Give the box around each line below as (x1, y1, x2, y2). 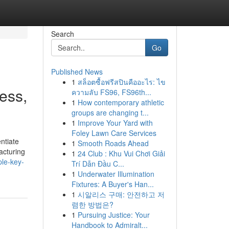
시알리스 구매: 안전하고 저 (77, 189, 165, 199)
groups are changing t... (71, 107, 149, 118)
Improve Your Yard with (77, 118, 153, 128)
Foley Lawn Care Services (71, 128, 156, 138)
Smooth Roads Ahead (77, 138, 149, 148)
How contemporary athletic (77, 97, 164, 107)
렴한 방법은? (71, 199, 113, 210)
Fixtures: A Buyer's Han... (71, 179, 154, 189)
